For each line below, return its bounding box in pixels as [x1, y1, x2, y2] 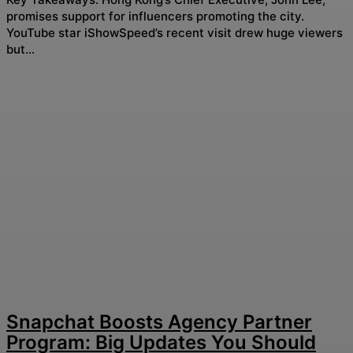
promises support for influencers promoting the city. [6, 9, 304, 24]
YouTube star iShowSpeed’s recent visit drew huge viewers [6, 25, 343, 41]
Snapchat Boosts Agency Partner [6, 310, 312, 333]
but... [6, 42, 35, 58]
